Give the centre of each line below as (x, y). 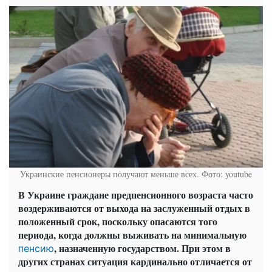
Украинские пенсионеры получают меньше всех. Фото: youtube (136, 174)
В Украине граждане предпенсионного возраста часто (136, 195)
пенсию (36, 249)
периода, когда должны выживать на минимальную (132, 235)
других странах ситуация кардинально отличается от (135, 262)
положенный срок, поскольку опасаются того (118, 222)
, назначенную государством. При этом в (142, 248)
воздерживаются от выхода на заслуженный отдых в (134, 208)
